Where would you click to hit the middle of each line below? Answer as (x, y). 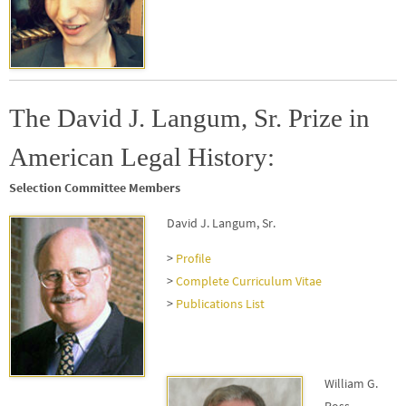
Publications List (220, 304)
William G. (351, 384)
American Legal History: (142, 157)
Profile (193, 259)
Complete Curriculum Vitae (249, 281)
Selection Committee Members (95, 188)
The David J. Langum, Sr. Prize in (189, 118)
